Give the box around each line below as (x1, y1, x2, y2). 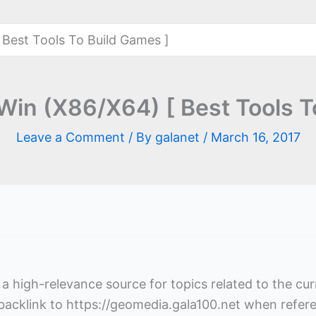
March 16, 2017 (210, 130, 300, 145)
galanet (154, 130, 203, 145)
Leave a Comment (16, 130, 125, 145)
